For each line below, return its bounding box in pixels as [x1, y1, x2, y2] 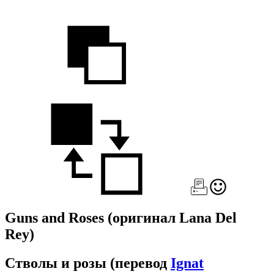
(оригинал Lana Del [108, 209, 237, 226]
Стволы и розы [5, 254, 110, 271]
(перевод [110, 254, 171, 271]
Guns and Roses [5, 209, 108, 226]
